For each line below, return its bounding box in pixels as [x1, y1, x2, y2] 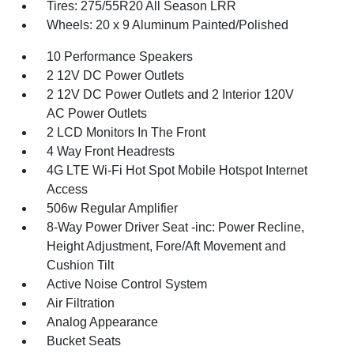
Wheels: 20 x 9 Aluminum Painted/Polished [47, 17, 289, 32]
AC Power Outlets [47, 106, 148, 120]
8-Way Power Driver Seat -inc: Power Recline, [47, 220, 305, 234]
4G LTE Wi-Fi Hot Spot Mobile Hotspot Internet [47, 163, 308, 177]
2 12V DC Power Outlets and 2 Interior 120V [47, 87, 295, 101]
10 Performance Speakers [47, 49, 194, 63]
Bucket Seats [47, 333, 122, 348]
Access [47, 182, 88, 196]
